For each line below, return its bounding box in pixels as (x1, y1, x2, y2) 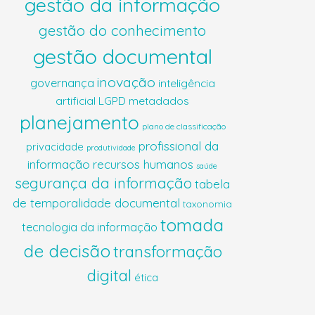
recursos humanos (93, 157, 194, 172)
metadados (129, 94, 190, 108)
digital (86, 265, 131, 286)
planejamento (19, 110, 139, 135)
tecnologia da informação (21, 220, 157, 235)
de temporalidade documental (13, 195, 181, 211)
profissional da (139, 138, 219, 154)
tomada (160, 214, 224, 236)
